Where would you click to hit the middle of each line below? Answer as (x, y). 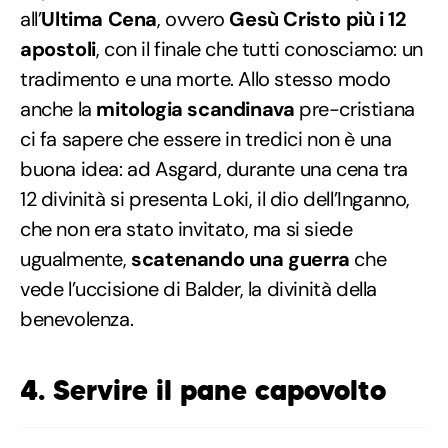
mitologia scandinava (195, 108)
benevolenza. (77, 318)
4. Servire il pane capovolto (203, 390)
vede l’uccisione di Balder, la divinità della (199, 288)
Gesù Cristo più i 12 (317, 18)
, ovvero (193, 18)
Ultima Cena (99, 18)
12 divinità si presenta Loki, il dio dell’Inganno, (215, 198)
